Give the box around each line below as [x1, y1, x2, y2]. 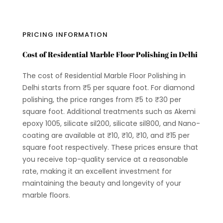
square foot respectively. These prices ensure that [22, 142, 198, 152]
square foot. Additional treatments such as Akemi [22, 106, 196, 116]
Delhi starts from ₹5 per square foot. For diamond [22, 82, 195, 93]
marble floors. [22, 190, 70, 200]
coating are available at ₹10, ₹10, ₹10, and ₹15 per [22, 130, 190, 140]
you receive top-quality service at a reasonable [22, 154, 188, 164]
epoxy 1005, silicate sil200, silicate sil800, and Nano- [22, 118, 200, 128]
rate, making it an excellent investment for [22, 166, 172, 176]
